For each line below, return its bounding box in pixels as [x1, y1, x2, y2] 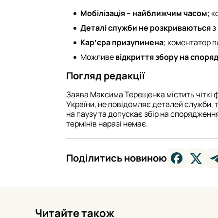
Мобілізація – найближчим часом [80, 8, 207, 19]
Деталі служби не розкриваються [80, 22, 211, 34]
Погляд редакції [66, 69, 145, 83]
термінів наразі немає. [66, 118, 148, 129]
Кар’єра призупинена [80, 37, 163, 48]
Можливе [80, 52, 115, 63]
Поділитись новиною [66, 151, 167, 165]
